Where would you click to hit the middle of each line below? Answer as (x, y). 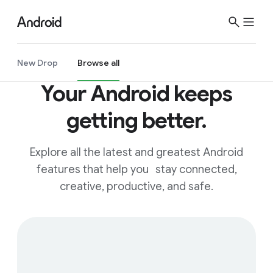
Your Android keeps (136, 94)
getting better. (136, 120)
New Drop (37, 62)
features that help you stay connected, (136, 169)
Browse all (98, 62)
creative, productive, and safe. (136, 186)
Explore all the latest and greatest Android (136, 152)
